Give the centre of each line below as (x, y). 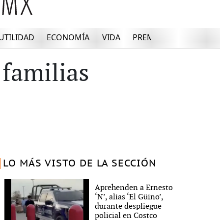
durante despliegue (128, 206)
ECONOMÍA (68, 38)
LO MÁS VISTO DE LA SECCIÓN (80, 164)
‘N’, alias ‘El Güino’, (129, 197)
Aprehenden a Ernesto (134, 188)
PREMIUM (151, 38)
